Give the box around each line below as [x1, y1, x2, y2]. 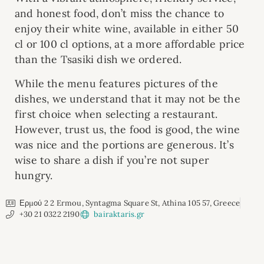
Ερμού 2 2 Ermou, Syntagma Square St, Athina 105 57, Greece [19, 198, 240, 209]
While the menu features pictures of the [15, 76, 218, 90]
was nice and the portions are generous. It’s [15, 137, 234, 151]
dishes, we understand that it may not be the [15, 91, 240, 105]
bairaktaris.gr [94, 209, 145, 220]
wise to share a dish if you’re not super [15, 153, 209, 167]
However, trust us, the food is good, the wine [15, 122, 240, 136]
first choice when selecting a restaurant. [15, 107, 218, 121]
